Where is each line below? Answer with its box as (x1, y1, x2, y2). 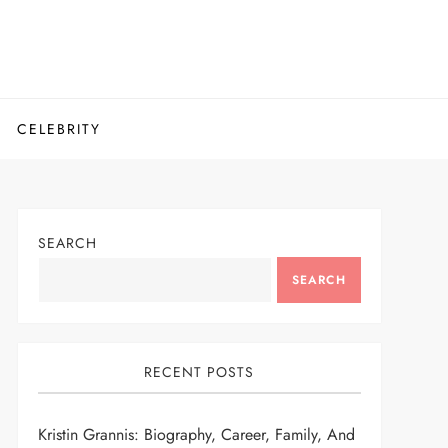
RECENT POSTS (144, 362, 255, 382)
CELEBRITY (16, 119, 101, 139)
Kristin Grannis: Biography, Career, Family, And (37, 423, 355, 446)
